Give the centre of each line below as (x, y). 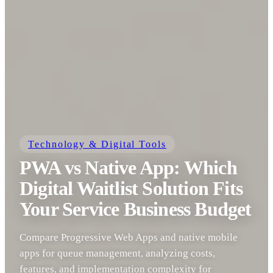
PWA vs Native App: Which (128, 168)
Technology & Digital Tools (97, 144)
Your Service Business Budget (136, 209)
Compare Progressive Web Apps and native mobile (129, 237)
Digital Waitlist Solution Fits (131, 189)
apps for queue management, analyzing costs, (117, 253)
